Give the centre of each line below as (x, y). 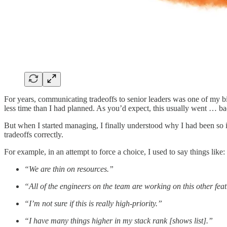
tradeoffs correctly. (35, 134)
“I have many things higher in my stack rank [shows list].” (119, 220)
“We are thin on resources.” (70, 169)
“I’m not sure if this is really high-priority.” (93, 203)
